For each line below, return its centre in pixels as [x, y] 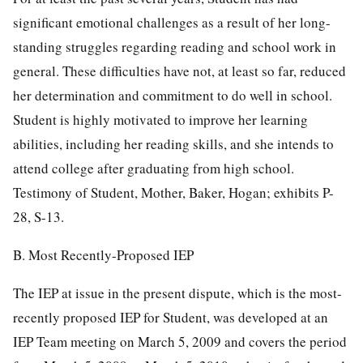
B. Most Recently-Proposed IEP [103, 254]
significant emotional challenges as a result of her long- [172, 22]
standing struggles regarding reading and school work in [175, 46]
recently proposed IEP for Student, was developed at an [171, 317]
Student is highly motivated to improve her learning [160, 119]
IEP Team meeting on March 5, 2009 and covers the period [180, 341]
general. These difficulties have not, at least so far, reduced [179, 70]
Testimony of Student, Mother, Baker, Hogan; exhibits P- [173, 192]
